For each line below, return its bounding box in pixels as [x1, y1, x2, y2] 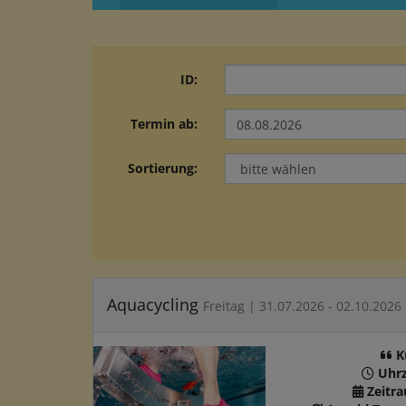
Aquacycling [107, 294, 203, 315]
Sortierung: [127, 159, 198, 177]
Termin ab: [130, 115, 198, 132]
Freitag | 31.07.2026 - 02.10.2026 [203, 298, 401, 314]
